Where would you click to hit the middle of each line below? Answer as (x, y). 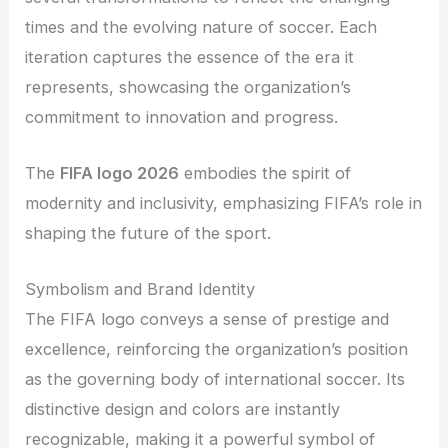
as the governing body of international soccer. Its (215, 379)
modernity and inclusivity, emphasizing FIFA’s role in (224, 203)
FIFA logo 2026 (120, 173)
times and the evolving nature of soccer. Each (201, 26)
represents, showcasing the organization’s (188, 86)
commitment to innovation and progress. (182, 116)
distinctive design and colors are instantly (183, 409)
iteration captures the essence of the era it (190, 56)
